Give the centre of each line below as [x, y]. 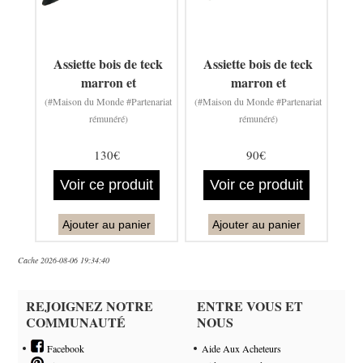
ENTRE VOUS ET [250, 305]
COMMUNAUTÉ [76, 322]
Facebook [64, 348]
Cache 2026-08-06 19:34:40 [64, 260]
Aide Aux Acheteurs [242, 348]
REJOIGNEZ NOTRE [90, 305]
